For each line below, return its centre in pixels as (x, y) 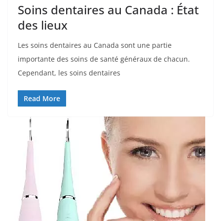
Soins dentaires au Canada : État (108, 10)
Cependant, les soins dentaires (69, 73)
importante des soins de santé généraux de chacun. (104, 59)
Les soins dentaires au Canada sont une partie (95, 45)
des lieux (43, 25)
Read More (42, 99)
